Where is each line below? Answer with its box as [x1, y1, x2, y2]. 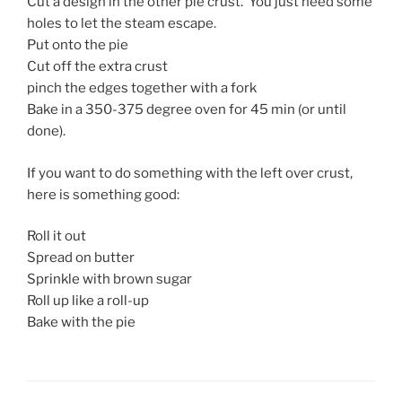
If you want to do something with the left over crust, [27, 164, 353, 181]
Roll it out [27, 228, 86, 245]
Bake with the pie [27, 314, 135, 331]
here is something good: [27, 186, 179, 203]
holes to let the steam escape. [27, 15, 216, 32]
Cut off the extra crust [27, 58, 168, 75]
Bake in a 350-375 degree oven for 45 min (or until [27, 101, 346, 118]
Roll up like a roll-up [27, 293, 149, 310]
